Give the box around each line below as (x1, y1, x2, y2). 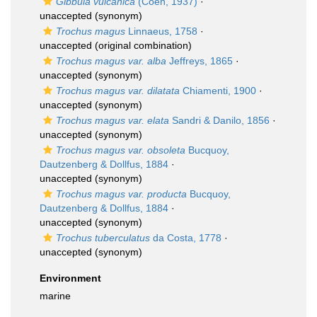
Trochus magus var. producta (56, 188, 187, 200)
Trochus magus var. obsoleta (56, 144, 185, 156)
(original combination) (92, 40, 192, 51)
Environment (40, 272, 101, 284)
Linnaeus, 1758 (125, 25, 197, 37)
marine (40, 290, 71, 301)
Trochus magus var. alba (56, 55, 166, 67)
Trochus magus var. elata (56, 115, 169, 126)
